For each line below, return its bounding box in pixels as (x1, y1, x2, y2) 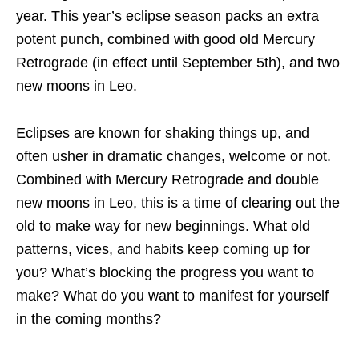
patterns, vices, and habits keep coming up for (16, 241, 310, 257)
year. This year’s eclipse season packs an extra (16, 8, 319, 24)
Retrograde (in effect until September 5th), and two (16, 54, 340, 71)
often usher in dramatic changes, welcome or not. (16, 148, 331, 164)
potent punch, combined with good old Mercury (16, 31, 315, 47)
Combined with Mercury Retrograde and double (16, 171, 319, 188)
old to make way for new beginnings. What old (16, 218, 310, 234)
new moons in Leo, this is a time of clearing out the (16, 195, 340, 211)
